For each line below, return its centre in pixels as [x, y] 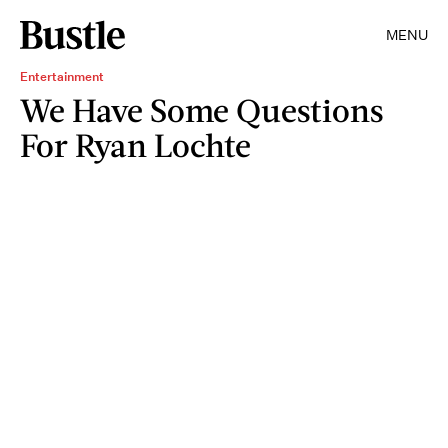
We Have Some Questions [202, 109]
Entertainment [62, 76]
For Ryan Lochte [135, 144]
